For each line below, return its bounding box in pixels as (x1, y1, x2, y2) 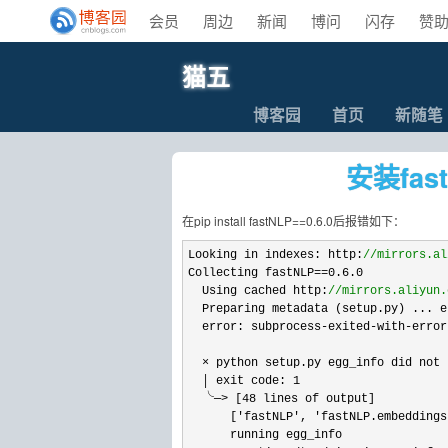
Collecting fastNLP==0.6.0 (188, 266, 363, 280)
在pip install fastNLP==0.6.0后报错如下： (182, 212, 405, 229)
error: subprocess (188, 320, 321, 334)
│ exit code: (188, 374, 293, 388)
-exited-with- (321, 320, 412, 334)
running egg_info (188, 428, 342, 442)
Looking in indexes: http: (188, 248, 363, 262)
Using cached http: (188, 284, 328, 298)
